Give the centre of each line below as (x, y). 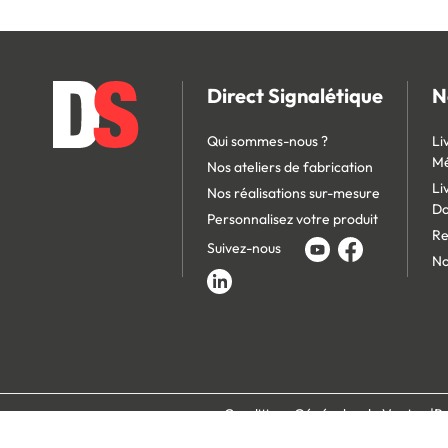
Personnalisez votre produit (292, 218)
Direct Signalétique (294, 95)
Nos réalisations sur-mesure (293, 192)
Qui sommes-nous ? (267, 140)
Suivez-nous (243, 247)
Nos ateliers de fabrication (289, 166)
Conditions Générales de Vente (322, 413)
